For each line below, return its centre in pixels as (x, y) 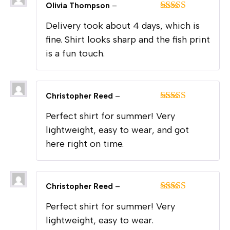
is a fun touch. (75, 54)
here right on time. (85, 144)
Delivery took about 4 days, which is (123, 26)
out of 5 (175, 28)
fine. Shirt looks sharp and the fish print (128, 40)
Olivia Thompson (79, 6)
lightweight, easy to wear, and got (117, 130)
